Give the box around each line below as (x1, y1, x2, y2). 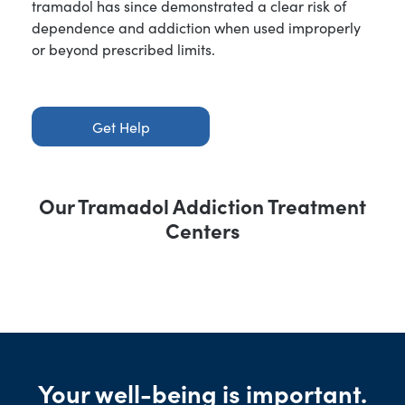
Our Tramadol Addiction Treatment (39, 190, 366, 220)
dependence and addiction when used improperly (32, 17, 361, 38)
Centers (165, 214, 240, 244)
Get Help (91, 116, 150, 137)
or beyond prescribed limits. (32, 39, 215, 60)
